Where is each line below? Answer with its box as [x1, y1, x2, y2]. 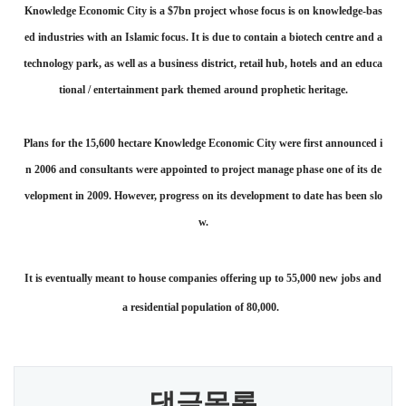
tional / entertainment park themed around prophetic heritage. [58, 83, 348, 96]
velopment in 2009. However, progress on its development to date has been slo [24, 189, 382, 202]
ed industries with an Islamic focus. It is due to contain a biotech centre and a [24, 31, 382, 43]
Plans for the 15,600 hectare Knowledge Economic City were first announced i [24, 137, 382, 150]
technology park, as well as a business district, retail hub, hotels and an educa [24, 57, 382, 70]
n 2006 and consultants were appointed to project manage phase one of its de [24, 163, 382, 176]
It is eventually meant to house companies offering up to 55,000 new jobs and [24, 272, 382, 285]
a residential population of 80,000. [122, 301, 279, 314]
